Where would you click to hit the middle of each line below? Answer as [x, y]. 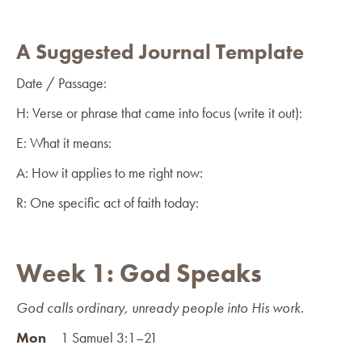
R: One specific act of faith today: [107, 202]
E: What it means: [64, 142]
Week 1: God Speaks [139, 273]
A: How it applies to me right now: [109, 172]
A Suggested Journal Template [160, 51]
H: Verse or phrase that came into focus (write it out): [159, 112]
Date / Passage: [61, 82]
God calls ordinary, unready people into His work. [160, 307]
